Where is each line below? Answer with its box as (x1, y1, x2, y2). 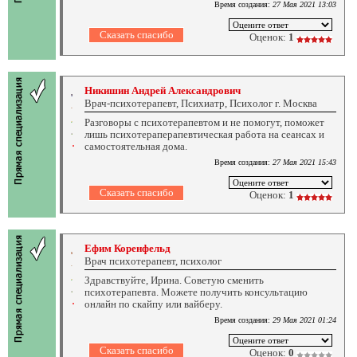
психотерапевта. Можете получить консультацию (84, 285, 308, 298)
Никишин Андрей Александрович (84, 84, 241, 96)
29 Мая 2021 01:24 (273, 315, 336, 324)
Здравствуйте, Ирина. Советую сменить (84, 273, 264, 286)
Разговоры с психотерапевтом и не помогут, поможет (84, 116, 324, 128)
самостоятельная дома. (84, 139, 190, 152)
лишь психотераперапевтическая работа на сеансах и (84, 127, 324, 140)
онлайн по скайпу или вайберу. (84, 297, 222, 310)
